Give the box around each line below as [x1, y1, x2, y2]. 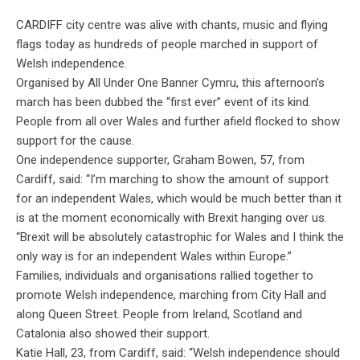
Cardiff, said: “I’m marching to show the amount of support [16, 172, 329, 187]
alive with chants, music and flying [146, 18, 328, 33]
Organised [16, 76, 69, 91]
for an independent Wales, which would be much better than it [16, 191, 342, 207]
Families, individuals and [16, 268, 145, 284]
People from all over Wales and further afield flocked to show [16, 114, 340, 129]
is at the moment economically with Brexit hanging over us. [16, 211, 330, 226]
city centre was [66, 18, 146, 33]
